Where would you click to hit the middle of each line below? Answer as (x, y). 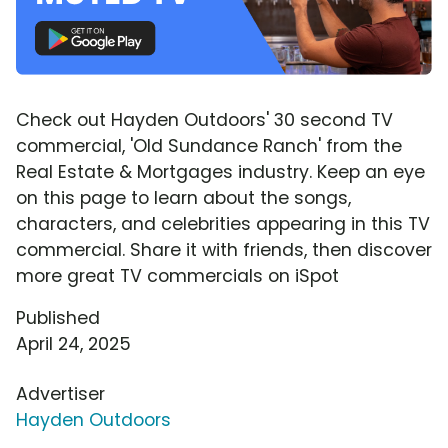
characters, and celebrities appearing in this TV (223, 223)
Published (58, 317)
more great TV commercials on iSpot (177, 275)
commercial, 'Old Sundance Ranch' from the (209, 145)
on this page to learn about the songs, (183, 197)
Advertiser (60, 393)
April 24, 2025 (73, 343)
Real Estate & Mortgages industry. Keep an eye (220, 171)
